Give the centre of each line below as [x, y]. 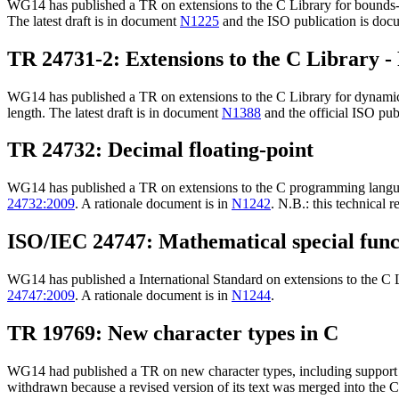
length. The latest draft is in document [114, 112]
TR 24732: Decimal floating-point [160, 150]
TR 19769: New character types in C [173, 334]
